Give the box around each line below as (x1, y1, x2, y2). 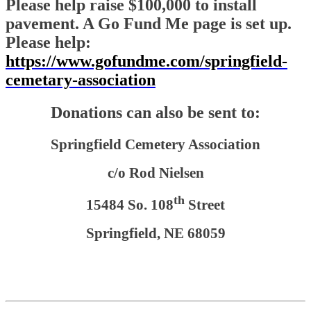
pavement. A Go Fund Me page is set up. (6, 14, 292, 33)
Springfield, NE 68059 (85, 224, 226, 242)
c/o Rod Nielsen (107, 164, 204, 181)
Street (185, 196, 225, 213)
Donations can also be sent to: (51, 103, 260, 121)
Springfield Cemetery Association (51, 135, 260, 153)
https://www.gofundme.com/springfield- (6, 51, 287, 70)
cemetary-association (6, 70, 155, 89)
